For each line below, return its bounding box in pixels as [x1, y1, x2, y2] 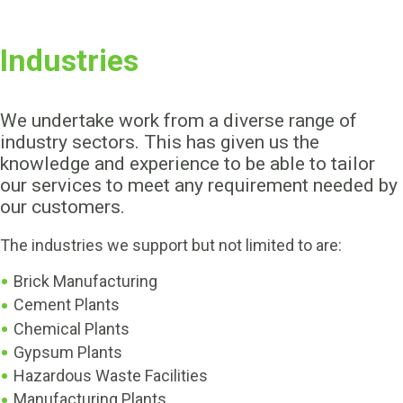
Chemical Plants [13, 318, 130, 338]
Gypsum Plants [13, 342, 122, 362]
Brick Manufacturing [13, 272, 157, 291]
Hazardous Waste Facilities [13, 366, 208, 385]
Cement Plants [13, 295, 120, 315]
